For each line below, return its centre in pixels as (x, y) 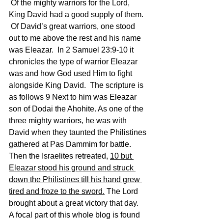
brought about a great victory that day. (74, 203)
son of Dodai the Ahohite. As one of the (77, 109)
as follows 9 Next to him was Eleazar (74, 97)
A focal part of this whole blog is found (75, 215)
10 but (122, 156)
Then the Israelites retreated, (59, 156)
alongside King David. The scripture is (77, 85)
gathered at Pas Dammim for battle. (71, 144)
